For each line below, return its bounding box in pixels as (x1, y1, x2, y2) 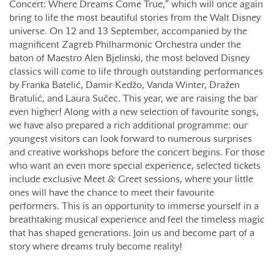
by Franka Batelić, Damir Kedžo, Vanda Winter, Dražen (9, 81, 240, 90)
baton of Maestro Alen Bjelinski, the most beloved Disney (9, 54, 250, 63)
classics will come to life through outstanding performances (9, 67, 263, 76)
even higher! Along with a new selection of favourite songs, (9, 108, 259, 117)
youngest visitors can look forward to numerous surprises (9, 135, 252, 144)
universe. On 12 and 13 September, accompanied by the (9, 27, 247, 36)
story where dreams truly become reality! (9, 242, 182, 251)
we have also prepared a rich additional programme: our (9, 121, 248, 130)
